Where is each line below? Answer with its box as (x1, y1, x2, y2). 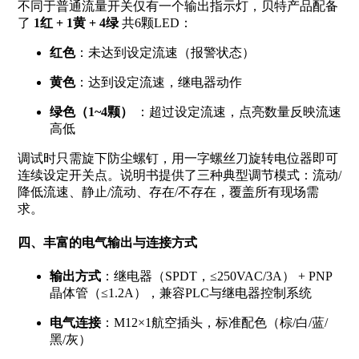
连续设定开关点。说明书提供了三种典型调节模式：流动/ (17, 167, 341, 182)
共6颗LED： (118, 15, 192, 30)
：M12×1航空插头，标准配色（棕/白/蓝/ (100, 316, 328, 330)
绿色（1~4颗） (49, 104, 133, 119)
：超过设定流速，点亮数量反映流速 (132, 104, 341, 119)
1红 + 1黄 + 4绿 (33, 15, 119, 30)
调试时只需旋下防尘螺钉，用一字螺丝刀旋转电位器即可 (17, 151, 338, 165)
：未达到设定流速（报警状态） (75, 45, 255, 59)
